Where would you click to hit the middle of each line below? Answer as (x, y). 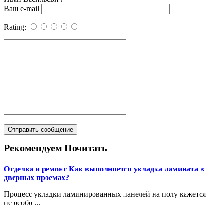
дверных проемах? (37, 178)
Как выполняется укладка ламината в (137, 169)
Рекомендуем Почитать (55, 148)
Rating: (16, 27)
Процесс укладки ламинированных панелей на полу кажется (105, 194)
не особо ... (22, 203)
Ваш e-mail (22, 9)
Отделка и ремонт (35, 169)
